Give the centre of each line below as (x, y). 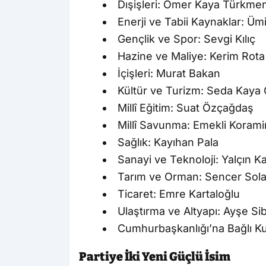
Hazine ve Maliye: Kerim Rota (191, 56)
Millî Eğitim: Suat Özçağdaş (186, 107)
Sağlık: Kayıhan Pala (168, 142)
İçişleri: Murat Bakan (169, 73)
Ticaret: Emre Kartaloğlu (179, 194)
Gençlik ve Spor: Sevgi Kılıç (186, 39)
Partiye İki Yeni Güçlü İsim (155, 256)
